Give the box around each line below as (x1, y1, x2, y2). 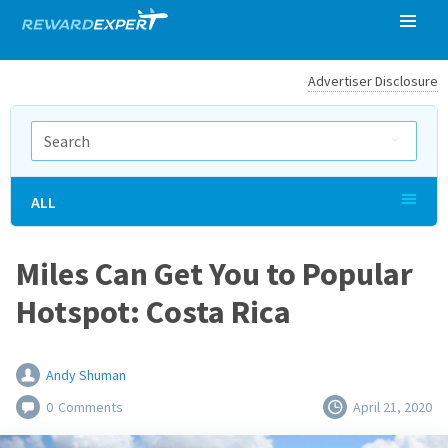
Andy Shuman (46, 366, 126, 384)
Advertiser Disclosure (308, 72, 438, 90)
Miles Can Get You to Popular (16, 254, 413, 294)
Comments (58, 398, 123, 416)
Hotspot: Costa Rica (16, 292, 291, 332)
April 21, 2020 (353, 398, 432, 416)
